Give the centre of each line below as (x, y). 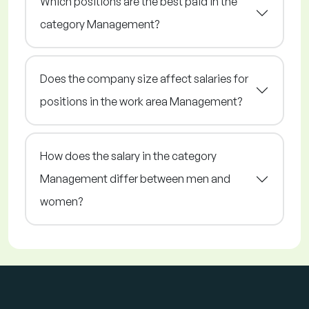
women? (61, 202)
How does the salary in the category (128, 156)
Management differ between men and (135, 179)
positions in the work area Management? (141, 102)
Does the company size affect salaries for (144, 79)
